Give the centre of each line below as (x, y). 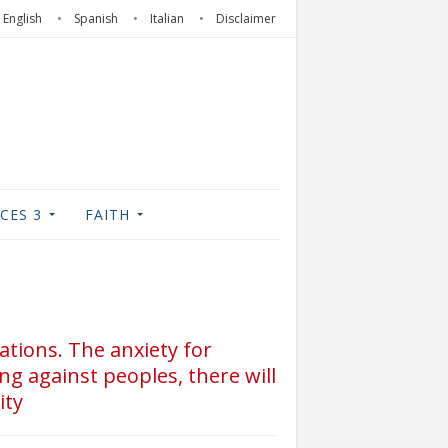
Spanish (96, 18)
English (22, 18)
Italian (167, 18)
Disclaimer (246, 18)
